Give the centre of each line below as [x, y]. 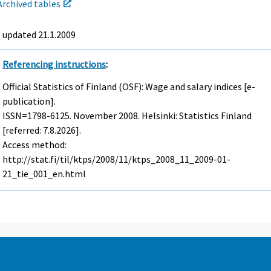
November [95, 116]
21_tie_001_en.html [44, 174]
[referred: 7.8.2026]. [42, 130]
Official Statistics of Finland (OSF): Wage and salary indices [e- [129, 87]
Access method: [35, 145]
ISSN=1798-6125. [38, 116]
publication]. [29, 101]
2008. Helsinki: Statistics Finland [184, 116]
